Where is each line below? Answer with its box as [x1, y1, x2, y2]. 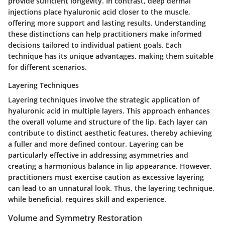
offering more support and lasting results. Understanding [8, 18, 206, 28]
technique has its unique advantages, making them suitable [8, 51, 213, 61]
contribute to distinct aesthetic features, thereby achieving [8, 128, 212, 138]
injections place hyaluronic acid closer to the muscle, [8, 7, 190, 17]
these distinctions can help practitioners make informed [8, 29, 202, 39]
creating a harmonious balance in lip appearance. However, [8, 161, 212, 171]
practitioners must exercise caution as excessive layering [8, 172, 204, 182]
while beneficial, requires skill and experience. [8, 194, 166, 204]
